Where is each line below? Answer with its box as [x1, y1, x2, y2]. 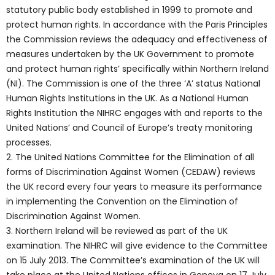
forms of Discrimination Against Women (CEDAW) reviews [6, 166, 255, 178]
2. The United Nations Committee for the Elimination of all [6, 151, 254, 163]
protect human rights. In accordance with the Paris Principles [6, 18, 268, 31]
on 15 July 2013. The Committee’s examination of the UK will [6, 254, 260, 266]
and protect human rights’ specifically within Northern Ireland [6, 63, 269, 75]
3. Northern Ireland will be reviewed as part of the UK [6, 225, 228, 237]
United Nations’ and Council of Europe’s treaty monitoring [6, 122, 252, 134]
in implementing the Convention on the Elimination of [6, 195, 238, 207]
